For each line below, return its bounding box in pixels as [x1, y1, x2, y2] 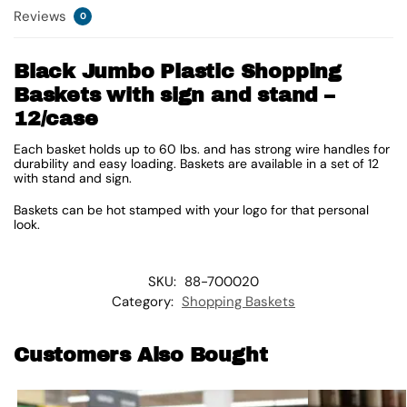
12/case [14, 107, 98, 130]
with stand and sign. [14, 169, 132, 186]
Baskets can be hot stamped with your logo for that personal [14, 202, 369, 219]
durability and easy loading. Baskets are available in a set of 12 [14, 154, 379, 172]
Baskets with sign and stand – [14, 84, 334, 106]
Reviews [14, 6, 70, 25]
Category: [112, 292, 177, 311]
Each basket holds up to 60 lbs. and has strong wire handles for [14, 140, 390, 157]
